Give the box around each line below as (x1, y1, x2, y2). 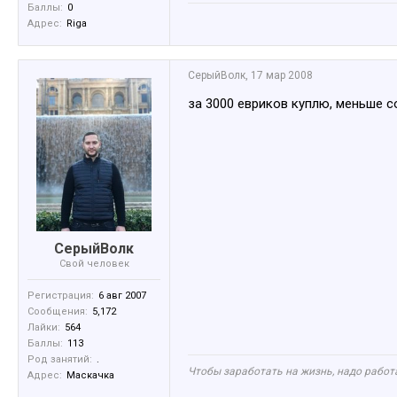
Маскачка (66, 370, 114, 382)
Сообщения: (27, 306, 88, 318)
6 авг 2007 (98, 290, 146, 302)
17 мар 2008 (251, 69, 313, 82)
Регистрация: (27, 290, 94, 302)
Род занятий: (27, 354, 92, 366)
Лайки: (27, 322, 60, 334)
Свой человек (58, 258, 129, 270)
